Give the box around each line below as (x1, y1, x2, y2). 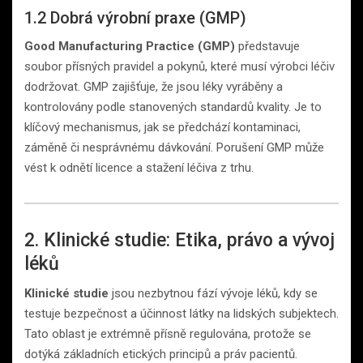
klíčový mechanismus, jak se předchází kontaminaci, (24, 119, 301, 135)
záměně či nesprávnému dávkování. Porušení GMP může (24, 139, 324, 155)
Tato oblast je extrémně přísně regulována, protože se (24, 326, 311, 341)
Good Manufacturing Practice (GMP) (24, 38, 235, 53)
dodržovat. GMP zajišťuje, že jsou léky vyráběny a (24, 79, 283, 94)
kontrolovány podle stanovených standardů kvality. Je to (24, 99, 322, 114)
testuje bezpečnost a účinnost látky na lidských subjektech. (24, 305, 339, 321)
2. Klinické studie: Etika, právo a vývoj (24, 228, 335, 251)
